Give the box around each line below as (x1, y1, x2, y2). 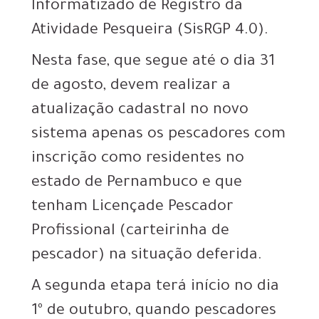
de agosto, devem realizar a (31, 78, 231, 96)
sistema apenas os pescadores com (31, 127, 286, 145)
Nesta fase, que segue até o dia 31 (31, 54, 275, 72)
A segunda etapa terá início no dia (31, 279, 279, 297)
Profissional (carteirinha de (31, 224, 229, 241)
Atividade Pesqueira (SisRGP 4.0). (31, 23, 268, 41)
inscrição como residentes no (31, 151, 244, 169)
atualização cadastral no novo (31, 103, 249, 120)
